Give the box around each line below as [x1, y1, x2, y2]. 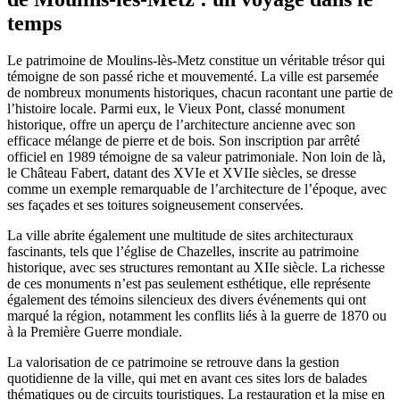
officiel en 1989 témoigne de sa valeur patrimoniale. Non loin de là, [7, 149, 386, 165]
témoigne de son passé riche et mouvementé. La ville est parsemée [7, 69, 379, 85]
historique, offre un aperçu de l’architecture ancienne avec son [7, 117, 355, 133]
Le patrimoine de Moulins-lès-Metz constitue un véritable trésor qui [7, 53, 385, 69]
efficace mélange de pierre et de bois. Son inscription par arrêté [7, 133, 360, 149]
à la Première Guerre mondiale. [7, 324, 182, 340]
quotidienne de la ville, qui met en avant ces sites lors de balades [7, 371, 367, 387]
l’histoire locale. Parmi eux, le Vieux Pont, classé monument [7, 101, 345, 117]
